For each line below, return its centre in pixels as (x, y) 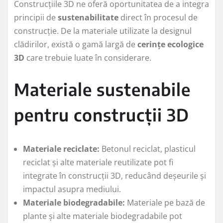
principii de (36, 17)
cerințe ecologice (170, 44)
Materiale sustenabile (102, 89)
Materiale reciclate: (61, 149)
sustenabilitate (88, 17)
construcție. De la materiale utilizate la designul (103, 31)
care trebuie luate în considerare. (88, 57)
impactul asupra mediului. (72, 189)
